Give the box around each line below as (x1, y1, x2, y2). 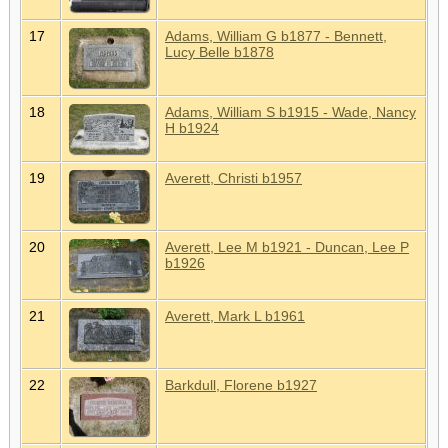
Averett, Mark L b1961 (165, 307, 305, 324)
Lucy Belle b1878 (165, 43, 274, 60)
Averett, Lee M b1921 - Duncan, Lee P (165, 238, 409, 255)
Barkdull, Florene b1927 (165, 376, 317, 393)
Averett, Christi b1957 (165, 169, 302, 186)
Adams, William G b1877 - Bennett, (165, 27, 387, 44)
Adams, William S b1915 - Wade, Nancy (165, 103, 416, 120)
